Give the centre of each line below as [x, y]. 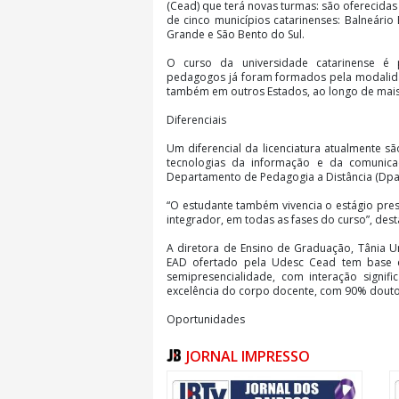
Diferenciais [196, 119]
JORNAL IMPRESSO [248, 356]
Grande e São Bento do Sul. [236, 34]
